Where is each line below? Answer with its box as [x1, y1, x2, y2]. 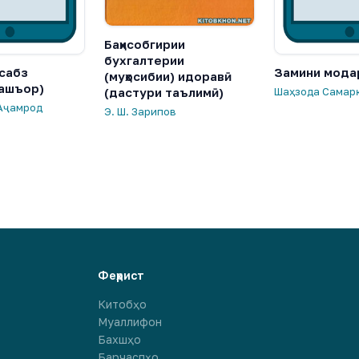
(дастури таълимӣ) [104, 84, 224, 99]
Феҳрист [98, 268, 145, 282]
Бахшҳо [98, 332, 142, 346]
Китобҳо [98, 296, 147, 311]
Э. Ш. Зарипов [104, 104, 176, 118]
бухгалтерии [104, 52, 184, 67]
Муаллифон [98, 314, 163, 329]
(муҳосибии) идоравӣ [104, 68, 232, 83]
